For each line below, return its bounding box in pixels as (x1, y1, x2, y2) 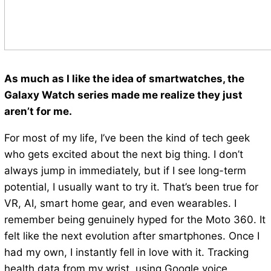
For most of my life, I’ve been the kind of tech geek (4, 132, 250, 145)
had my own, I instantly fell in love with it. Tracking (4, 246, 249, 259)
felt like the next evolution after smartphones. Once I (4, 230, 260, 243)
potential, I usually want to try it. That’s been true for (4, 181, 258, 194)
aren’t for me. (4, 105, 72, 118)
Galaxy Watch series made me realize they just (4, 89, 243, 102)
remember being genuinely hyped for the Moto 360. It (4, 214, 266, 226)
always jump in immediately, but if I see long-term (4, 165, 246, 177)
